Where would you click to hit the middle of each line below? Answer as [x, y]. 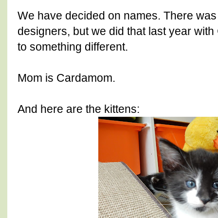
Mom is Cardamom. [66, 78]
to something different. [73, 47]
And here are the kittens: [79, 109]
